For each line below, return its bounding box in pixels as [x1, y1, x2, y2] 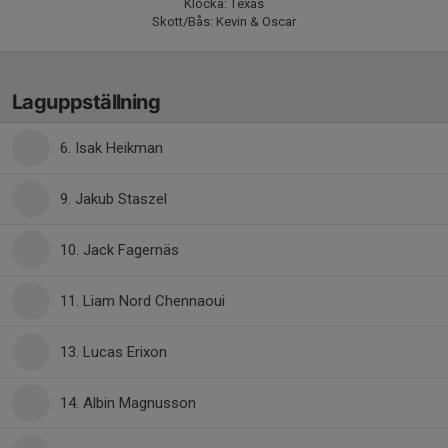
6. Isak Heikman [60, 139, 163, 157]
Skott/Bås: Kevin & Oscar [152, 14, 296, 29]
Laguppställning [12, 90, 160, 114]
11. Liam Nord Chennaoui [60, 292, 225, 310]
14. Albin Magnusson [60, 394, 196, 412]
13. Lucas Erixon [60, 343, 167, 361]
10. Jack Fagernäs [60, 241, 179, 259]
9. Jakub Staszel [60, 190, 167, 208]
